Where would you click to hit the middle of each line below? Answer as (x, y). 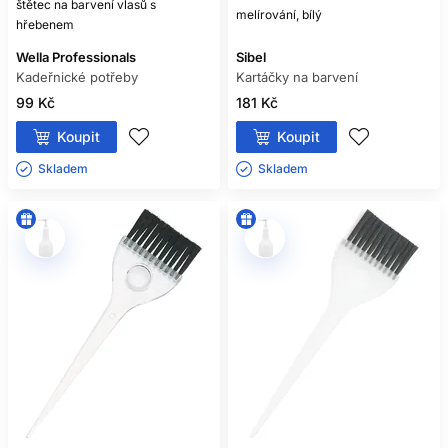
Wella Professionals (76, 57)
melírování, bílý (279, 14)
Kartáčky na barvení (297, 77)
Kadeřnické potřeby (77, 77)
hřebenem (45, 24)
